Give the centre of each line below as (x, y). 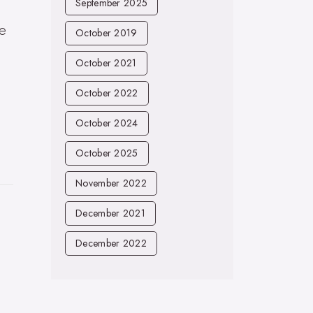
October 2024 (107, 123)
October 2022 (107, 93)
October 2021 (106, 63)
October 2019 (107, 33)
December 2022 (111, 243)
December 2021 (110, 213)
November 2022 (111, 183)
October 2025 (107, 153)
